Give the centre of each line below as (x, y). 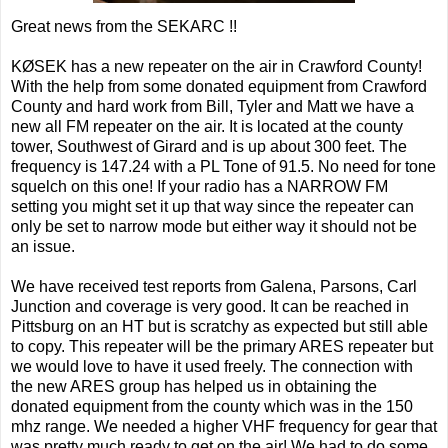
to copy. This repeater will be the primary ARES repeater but (222, 346)
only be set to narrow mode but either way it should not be (214, 226)
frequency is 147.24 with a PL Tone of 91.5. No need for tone (223, 166)
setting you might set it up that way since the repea (188, 206)
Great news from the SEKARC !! (124, 26)
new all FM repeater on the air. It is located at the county (207, 126)
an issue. (43, 246)
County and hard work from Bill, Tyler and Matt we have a (212, 106)
